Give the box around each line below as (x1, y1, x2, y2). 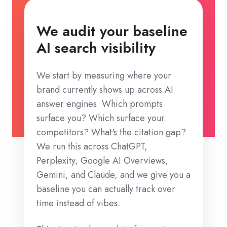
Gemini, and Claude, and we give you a (36, 168, 191, 181)
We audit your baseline (36, 21, 187, 42)
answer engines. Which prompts (36, 97, 163, 110)
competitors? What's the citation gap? (36, 126, 186, 139)
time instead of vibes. (36, 197, 120, 210)
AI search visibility (36, 37, 156, 58)
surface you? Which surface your (36, 111, 165, 125)
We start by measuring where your (36, 69, 171, 82)
